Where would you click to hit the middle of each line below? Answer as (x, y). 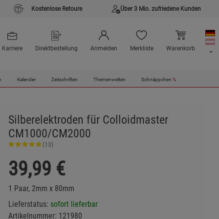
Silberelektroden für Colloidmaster (88, 120)
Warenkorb (180, 49)
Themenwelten (109, 80)
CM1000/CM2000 (49, 133)
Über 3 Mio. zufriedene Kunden (161, 9)
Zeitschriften (64, 80)
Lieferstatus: (29, 204)
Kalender (26, 80)
